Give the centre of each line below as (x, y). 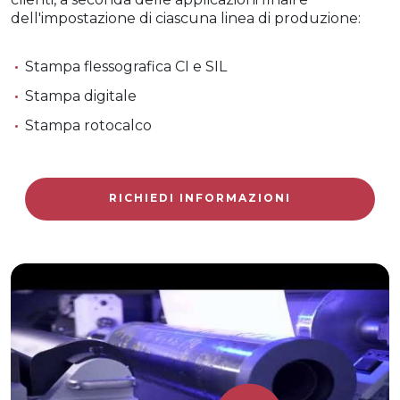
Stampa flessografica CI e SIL (126, 67)
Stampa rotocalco (88, 125)
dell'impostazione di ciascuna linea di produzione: (186, 18)
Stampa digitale (81, 96)
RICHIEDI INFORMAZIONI (200, 198)
